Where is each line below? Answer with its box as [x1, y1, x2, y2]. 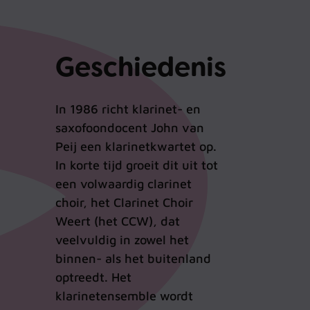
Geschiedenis [55, 50, 226, 85]
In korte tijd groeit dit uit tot [55, 158, 218, 173]
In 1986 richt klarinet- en [55, 102, 201, 117]
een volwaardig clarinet [55, 176, 192, 192]
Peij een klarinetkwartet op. [55, 139, 217, 154]
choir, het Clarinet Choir [55, 195, 193, 210]
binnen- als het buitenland [55, 251, 211, 266]
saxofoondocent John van [55, 120, 204, 136]
